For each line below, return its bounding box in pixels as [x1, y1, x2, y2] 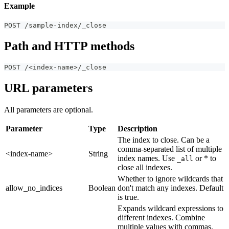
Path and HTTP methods [4, 39, 134, 53]
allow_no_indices [6, 183, 62, 192]
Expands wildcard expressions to [118, 203, 223, 213]
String [88, 149, 108, 158]
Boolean [88, 183, 116, 192]
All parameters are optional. [4, 105, 93, 114]
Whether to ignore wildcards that [118, 174, 223, 183]
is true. [118, 192, 139, 201]
